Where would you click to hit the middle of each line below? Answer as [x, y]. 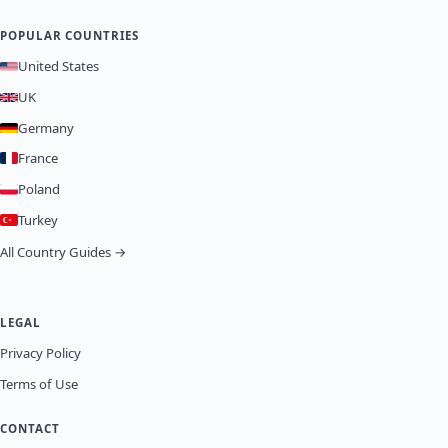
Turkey [38, 219]
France [38, 157]
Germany [46, 127]
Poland [39, 189]
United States [58, 66]
